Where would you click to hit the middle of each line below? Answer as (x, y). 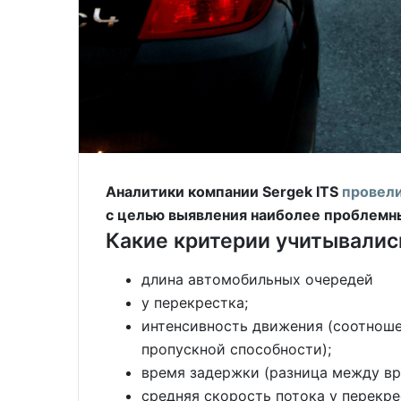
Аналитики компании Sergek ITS (224, 192)
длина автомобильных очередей (257, 279)
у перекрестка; (195, 303)
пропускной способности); (236, 349)
